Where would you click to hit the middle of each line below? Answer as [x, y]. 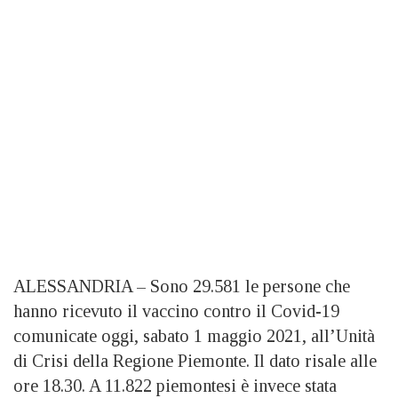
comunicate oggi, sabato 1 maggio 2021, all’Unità [194, 335]
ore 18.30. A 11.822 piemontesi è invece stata [175, 385]
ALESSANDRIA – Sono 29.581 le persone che [182, 286]
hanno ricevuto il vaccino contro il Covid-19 [176, 310]
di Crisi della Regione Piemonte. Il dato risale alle [195, 360]
